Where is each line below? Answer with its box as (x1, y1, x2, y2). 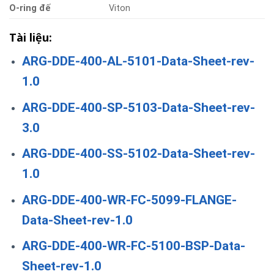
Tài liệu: (9, 29, 52, 45)
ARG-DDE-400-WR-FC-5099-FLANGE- (21, 192, 237, 207)
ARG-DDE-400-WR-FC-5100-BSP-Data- (21, 239, 245, 254)
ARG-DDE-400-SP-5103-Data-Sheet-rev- (21, 100, 255, 115)
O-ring (9, 2, 37, 13)
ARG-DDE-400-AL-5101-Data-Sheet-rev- (21, 53, 254, 68)
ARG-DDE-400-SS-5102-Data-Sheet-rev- (21, 146, 255, 161)
